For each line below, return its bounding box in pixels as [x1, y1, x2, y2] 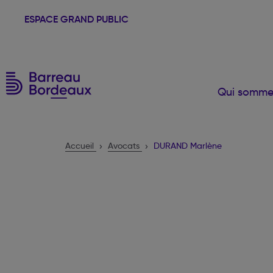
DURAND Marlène [154, 140, 222, 151]
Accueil [65, 140, 94, 151]
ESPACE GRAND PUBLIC [24, 13, 129, 25]
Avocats [108, 140, 140, 151]
